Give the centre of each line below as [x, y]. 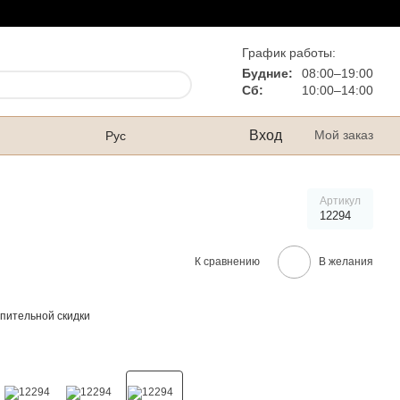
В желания [346, 262]
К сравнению [227, 261]
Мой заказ [344, 135]
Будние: [267, 73]
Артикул [340, 201]
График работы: [289, 52]
